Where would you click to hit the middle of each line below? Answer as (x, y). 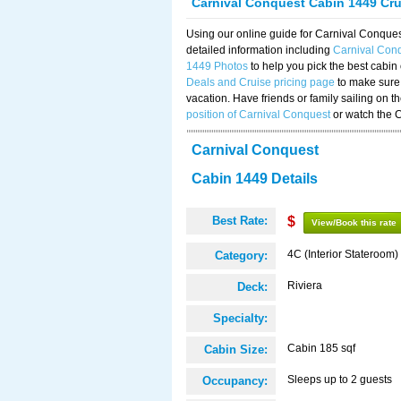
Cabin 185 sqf (321, 348)
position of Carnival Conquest (258, 115)
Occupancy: (235, 381)
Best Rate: (240, 221)
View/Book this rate (354, 222)
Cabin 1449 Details (255, 179)
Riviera (305, 286)
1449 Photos (217, 66)
